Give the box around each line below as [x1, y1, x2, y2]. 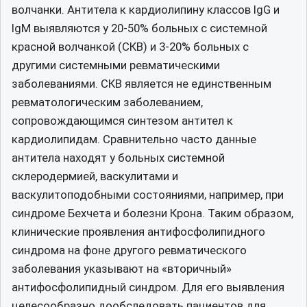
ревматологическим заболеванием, [12, 95, 203, 109]
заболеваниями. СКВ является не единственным [12, 77, 271, 90]
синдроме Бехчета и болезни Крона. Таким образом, [12, 206, 293, 220]
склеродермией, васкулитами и [12, 169, 178, 183]
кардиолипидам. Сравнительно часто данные [12, 132, 256, 146]
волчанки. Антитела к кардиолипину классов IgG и [12, 3, 280, 16]
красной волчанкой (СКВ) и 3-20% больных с [12, 40, 249, 53]
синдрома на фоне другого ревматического [12, 243, 247, 257]
